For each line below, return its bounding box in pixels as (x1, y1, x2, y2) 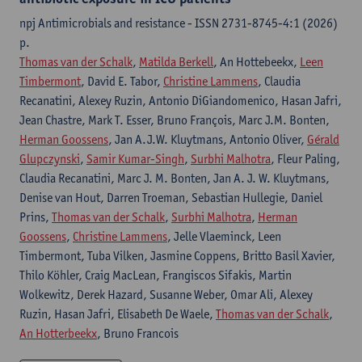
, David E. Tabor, (81, 74, 163, 89)
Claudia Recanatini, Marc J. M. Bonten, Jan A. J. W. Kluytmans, (19, 170, 330, 186)
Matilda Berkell (139, 54, 213, 69)
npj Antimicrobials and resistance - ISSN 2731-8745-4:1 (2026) (19, 15, 338, 31)
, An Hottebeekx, (213, 54, 300, 69)
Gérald (307, 132, 339, 147)
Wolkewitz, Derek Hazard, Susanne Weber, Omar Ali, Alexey (19, 287, 313, 302)
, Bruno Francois (97, 326, 179, 341)
